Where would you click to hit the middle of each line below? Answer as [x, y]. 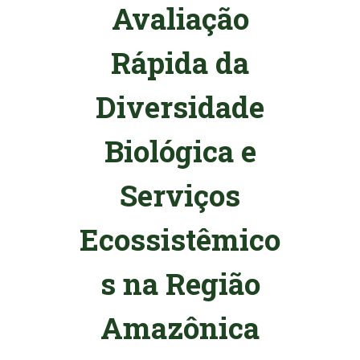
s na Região [180, 283]
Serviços [180, 195]
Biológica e [180, 151]
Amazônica [180, 327]
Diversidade [180, 106]
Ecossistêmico [180, 239]
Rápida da [180, 62]
